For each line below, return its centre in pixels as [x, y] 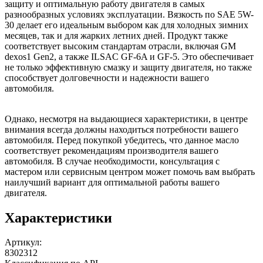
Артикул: [23, 242]
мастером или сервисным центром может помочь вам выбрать [130, 171]
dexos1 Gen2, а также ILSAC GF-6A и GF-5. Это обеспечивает [129, 56]
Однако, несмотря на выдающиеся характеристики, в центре [126, 119]
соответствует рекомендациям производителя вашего [112, 150]
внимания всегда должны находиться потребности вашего [122, 129]
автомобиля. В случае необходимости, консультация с [112, 161]
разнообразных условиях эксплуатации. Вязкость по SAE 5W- [129, 14]
